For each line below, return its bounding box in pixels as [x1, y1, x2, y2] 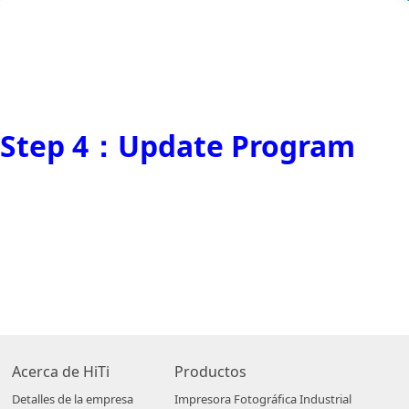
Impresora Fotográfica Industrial [174, 391, 351, 407]
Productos [174, 362, 246, 382]
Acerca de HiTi [12, 362, 110, 382]
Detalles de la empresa [12, 391, 133, 407]
